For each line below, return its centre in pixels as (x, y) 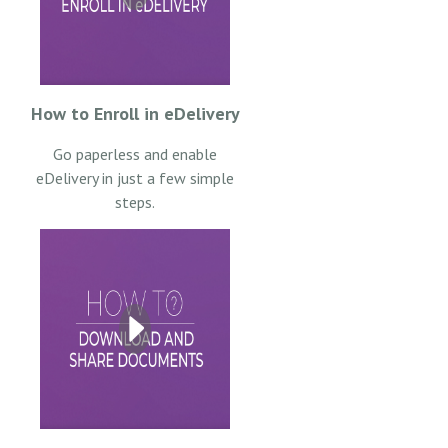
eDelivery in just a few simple (135, 177)
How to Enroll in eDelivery (135, 113)
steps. (135, 201)
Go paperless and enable (135, 153)
